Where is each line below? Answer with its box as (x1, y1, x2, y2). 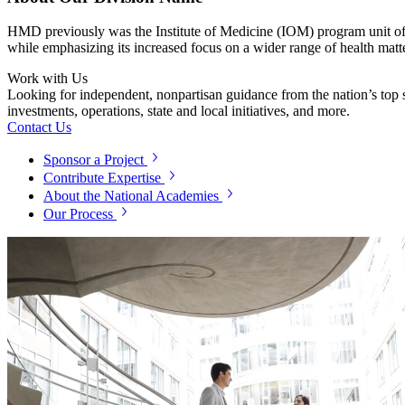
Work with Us (7, 71, 88, 87)
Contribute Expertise (43, 170, 161, 186)
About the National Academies (43, 188, 219, 204)
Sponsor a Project (43, 152, 144, 168)
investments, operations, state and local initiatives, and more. (7, 103, 350, 119)
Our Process (43, 206, 113, 222)
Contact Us (7, 119, 71, 136)
